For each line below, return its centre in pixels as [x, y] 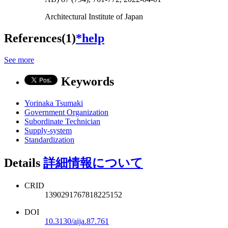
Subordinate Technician [62, 121]
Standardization [49, 139]
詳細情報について [93, 163]
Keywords [88, 81]
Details [24, 163]
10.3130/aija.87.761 [77, 221]
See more [19, 60]
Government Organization [66, 112]
